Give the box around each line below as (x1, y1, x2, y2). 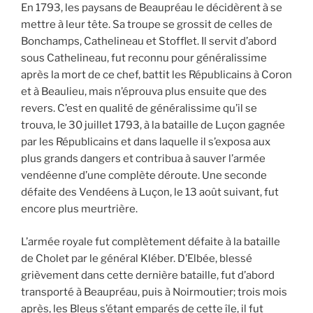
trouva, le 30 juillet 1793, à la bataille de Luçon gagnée (21, 119, 285, 132)
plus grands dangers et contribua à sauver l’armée (21, 152, 265, 166)
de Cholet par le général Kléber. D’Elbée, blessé (21, 252, 252, 265)
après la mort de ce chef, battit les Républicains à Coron (21, 68, 292, 82)
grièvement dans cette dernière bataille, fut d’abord (21, 268, 275, 282)
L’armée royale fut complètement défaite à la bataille (21, 235, 280, 248)
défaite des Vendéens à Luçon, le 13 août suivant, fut (21, 186, 279, 199)
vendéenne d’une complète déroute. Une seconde (21, 169, 267, 182)
